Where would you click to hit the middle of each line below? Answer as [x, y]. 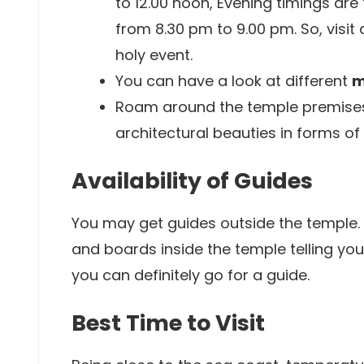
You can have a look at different [234, 81]
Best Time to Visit [168, 323]
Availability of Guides [192, 181]
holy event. [154, 55]
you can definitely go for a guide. [191, 275]
